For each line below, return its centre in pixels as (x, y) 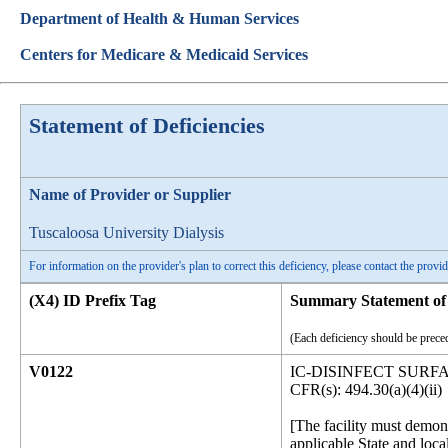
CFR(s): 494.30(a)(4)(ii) (366, 389)
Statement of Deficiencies (147, 125)
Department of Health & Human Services (159, 18)
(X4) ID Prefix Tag (92, 300)
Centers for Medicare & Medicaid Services (164, 54)
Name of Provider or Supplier (130, 194)
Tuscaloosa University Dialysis (126, 232)
